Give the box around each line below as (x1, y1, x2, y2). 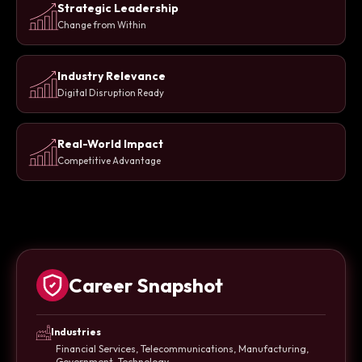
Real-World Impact (57, 137, 163, 152)
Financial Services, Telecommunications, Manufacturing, (56, 343, 309, 356)
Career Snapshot (69, 273, 223, 298)
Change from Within (57, 19, 146, 32)
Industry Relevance (57, 69, 166, 84)
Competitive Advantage (57, 154, 161, 167)
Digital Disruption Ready (57, 86, 164, 99)
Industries (51, 326, 101, 339)
